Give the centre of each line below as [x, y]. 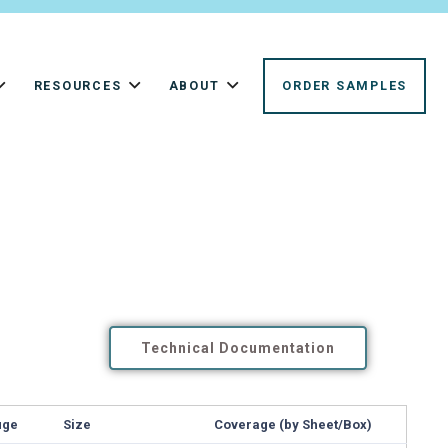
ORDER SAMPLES [345, 85]
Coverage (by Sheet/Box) [293, 425]
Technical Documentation [237, 348]
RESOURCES [77, 85]
